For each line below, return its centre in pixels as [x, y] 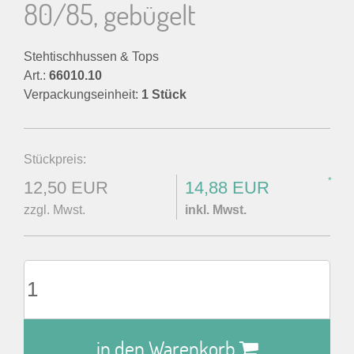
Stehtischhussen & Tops [91, 56]
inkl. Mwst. [216, 210]
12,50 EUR [66, 188]
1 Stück [164, 94]
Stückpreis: [55, 159]
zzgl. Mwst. [55, 210]
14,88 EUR [227, 188]
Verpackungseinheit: [83, 94]
